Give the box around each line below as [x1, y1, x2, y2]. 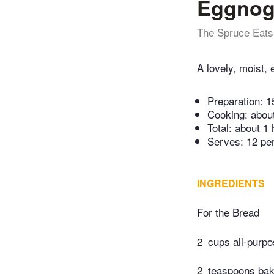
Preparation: [207, 93, 266, 109]
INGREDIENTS [197, 176, 265, 191]
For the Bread [197, 204, 259, 220]
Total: [207, 120, 235, 136]
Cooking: [207, 106, 251, 122]
